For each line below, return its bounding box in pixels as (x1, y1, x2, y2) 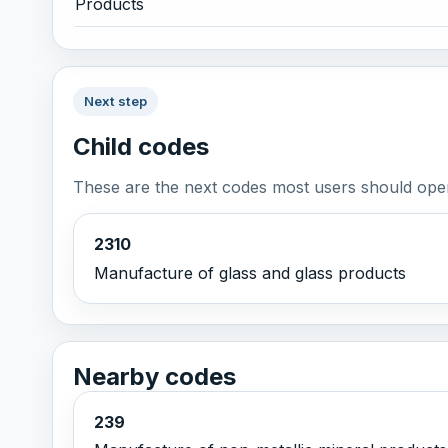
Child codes (73, 131, 209, 161)
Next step (84, 93, 148, 110)
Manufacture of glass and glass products (94, 262, 406, 283)
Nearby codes (73, 361, 236, 391)
